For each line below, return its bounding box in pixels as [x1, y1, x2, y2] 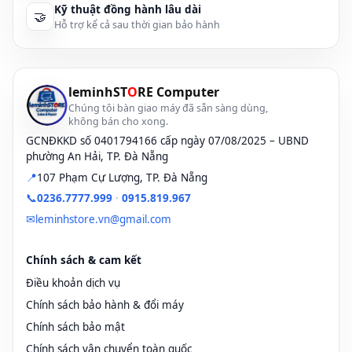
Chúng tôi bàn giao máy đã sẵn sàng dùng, [68, 101, 268, 115]
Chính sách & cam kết [26, 253, 141, 268]
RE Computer [137, 83, 219, 101]
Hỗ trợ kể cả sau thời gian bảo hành [54, 18, 220, 31]
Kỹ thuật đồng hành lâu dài [54, 2, 201, 16]
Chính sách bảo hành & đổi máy [26, 297, 184, 312]
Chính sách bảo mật [26, 319, 125, 334]
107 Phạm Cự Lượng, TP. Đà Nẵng [37, 170, 207, 185]
